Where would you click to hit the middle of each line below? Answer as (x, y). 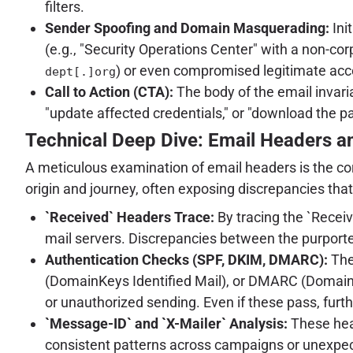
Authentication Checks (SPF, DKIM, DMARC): (186, 259)
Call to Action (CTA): (109, 91)
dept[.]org (80, 71)
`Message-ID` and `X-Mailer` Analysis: (166, 323)
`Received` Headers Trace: (130, 217)
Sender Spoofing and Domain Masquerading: (187, 28)
